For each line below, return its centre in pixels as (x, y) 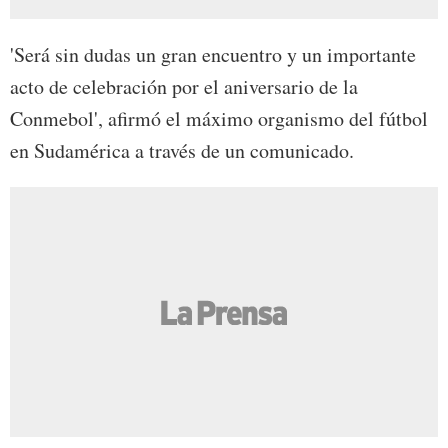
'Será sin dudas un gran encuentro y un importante (213, 55)
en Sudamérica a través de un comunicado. (182, 151)
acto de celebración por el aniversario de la (184, 87)
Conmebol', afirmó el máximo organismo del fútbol (219, 119)
